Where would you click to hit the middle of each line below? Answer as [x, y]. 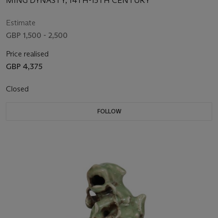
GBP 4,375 [24, 67]
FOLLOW [109, 111]
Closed [18, 89]
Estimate [21, 23]
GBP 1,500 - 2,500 [37, 36]
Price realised [27, 54]
